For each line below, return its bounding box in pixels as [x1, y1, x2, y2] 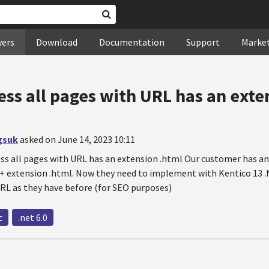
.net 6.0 [18, 211, 47, 223]
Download [36, 36, 77, 48]
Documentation [99, 36, 165, 48]
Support [186, 36, 220, 48]
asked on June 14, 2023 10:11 [20, 133, 135, 145]
